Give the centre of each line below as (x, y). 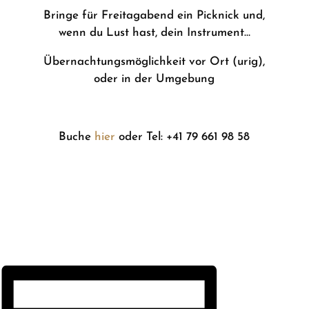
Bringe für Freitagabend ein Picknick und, (154, 16)
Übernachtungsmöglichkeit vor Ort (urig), (154, 62)
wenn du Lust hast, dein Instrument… (154, 33)
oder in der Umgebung (154, 79)
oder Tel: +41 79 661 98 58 (183, 137)
